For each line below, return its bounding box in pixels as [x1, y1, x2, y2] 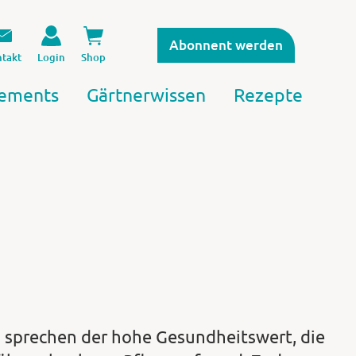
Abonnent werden [168, 36, 283, 54]
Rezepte [233, 83, 303, 106]
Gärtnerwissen [86, 83, 206, 106]
